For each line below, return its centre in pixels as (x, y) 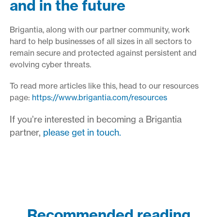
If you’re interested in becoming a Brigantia (96, 119)
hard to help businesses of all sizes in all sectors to (101, 41)
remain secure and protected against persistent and (103, 53)
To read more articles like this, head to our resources (104, 85)
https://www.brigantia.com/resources (100, 97)
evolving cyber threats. (50, 64)
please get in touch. (82, 132)
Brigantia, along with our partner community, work (100, 29)
